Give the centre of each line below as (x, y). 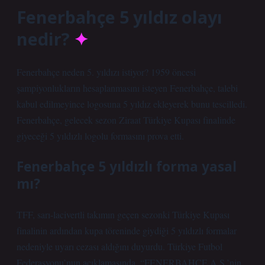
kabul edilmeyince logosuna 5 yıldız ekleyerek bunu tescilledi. (132, 104)
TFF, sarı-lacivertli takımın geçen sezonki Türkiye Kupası (123, 214)
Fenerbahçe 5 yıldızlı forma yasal (127, 167)
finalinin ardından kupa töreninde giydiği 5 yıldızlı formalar (127, 230)
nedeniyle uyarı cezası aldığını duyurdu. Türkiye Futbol (119, 246)
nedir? (43, 39)
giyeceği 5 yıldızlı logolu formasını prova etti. (100, 136)
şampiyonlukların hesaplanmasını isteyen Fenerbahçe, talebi (127, 88)
